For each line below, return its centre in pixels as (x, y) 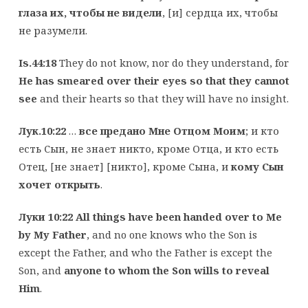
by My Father (52, 234)
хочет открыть (59, 184)
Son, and (41, 270)
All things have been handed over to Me (178, 216)
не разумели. (53, 30)
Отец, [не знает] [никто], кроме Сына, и (124, 166)
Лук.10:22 (42, 130)
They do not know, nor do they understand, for (172, 62)
